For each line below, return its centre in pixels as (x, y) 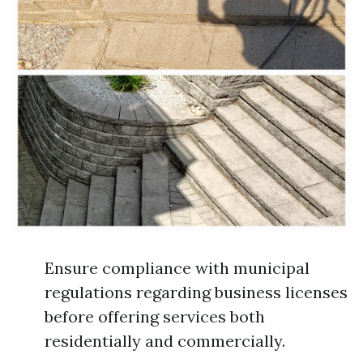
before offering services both (155, 316)
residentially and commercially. (165, 341)
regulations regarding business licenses (196, 292)
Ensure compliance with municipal (177, 268)
